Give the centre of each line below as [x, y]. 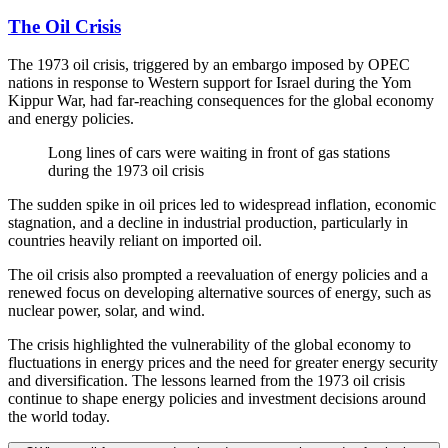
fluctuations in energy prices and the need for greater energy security [223, 363]
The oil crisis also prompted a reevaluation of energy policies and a [218, 275]
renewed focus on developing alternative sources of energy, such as [219, 293]
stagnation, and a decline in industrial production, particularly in [208, 223]
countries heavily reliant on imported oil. [135, 241]
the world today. [59, 417]
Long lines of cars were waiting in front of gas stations [219, 153]
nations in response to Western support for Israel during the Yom [209, 83]
